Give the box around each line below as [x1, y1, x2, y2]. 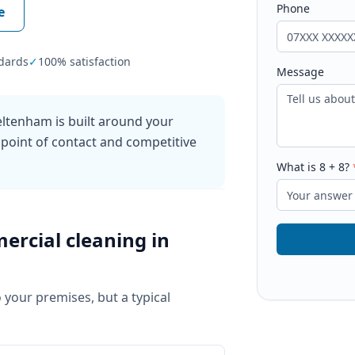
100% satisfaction [38, 54, 131, 69]
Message [277, 64, 325, 79]
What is [277, 159, 320, 174]
